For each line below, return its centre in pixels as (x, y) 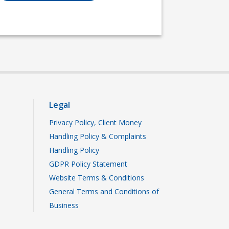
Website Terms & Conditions (97, 178)
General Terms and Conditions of (104, 191)
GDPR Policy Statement (88, 164)
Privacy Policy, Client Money (95, 122)
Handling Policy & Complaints (98, 136)
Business (64, 205)
